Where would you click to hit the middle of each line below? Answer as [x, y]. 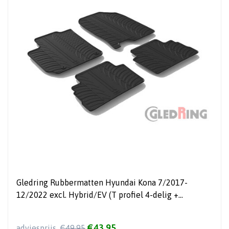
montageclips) [43, 207]
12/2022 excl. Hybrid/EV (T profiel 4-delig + [97, 194]
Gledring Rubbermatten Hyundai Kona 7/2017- [102, 182]
